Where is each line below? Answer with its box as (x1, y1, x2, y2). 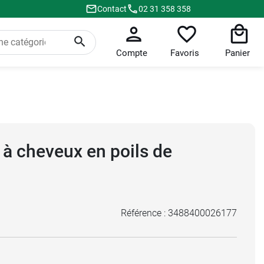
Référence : (121, 207, 168, 219)
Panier (225, 48, 250, 58)
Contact (97, 4, 127, 14)
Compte (116, 48, 148, 58)
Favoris (170, 48, 200, 58)
